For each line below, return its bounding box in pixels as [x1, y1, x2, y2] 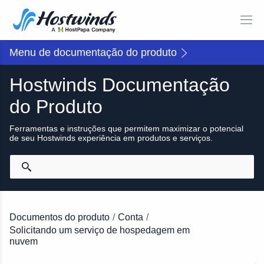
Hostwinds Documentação [9, 74, 230, 95]
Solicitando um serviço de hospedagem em [9, 225, 190, 235]
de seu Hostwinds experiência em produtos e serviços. [9, 133, 213, 143]
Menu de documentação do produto [9, 47, 177, 58]
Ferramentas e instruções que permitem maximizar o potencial [9, 124, 243, 133]
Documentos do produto [9, 212, 110, 222]
